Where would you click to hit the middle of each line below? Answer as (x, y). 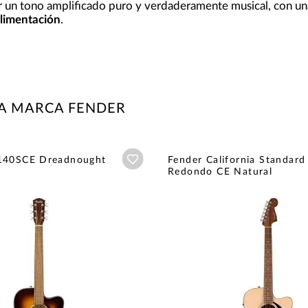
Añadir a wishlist (179, 158)
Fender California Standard (237, 160)
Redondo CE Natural (220, 172)
